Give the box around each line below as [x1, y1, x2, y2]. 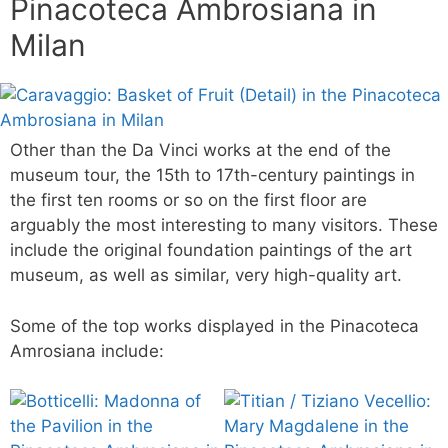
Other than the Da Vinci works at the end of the [10, 140, 391, 160]
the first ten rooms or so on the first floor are [10, 190, 367, 210]
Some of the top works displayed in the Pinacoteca [10, 315, 419, 336]
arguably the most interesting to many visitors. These [10, 215, 438, 235]
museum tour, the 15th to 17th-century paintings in [10, 165, 415, 185]
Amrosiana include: [10, 340, 164, 361]
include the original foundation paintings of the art [10, 240, 412, 260]
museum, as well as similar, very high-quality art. [10, 265, 402, 285]
